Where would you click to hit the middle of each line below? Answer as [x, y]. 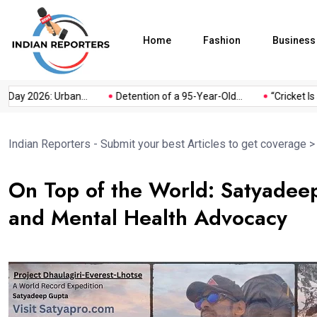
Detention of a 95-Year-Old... [158, 97]
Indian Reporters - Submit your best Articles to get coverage [157, 144]
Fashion [222, 40]
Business [294, 40]
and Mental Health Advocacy [148, 218]
